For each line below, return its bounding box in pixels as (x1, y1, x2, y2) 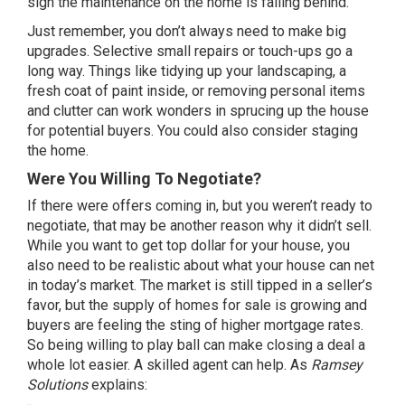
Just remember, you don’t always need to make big (27, 23, 346, 40)
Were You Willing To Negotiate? (27, 169, 261, 188)
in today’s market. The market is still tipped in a (27, 277, 326, 294)
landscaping (257, 62, 333, 80)
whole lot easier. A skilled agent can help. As (27, 356, 311, 373)
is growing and (271, 297, 367, 314)
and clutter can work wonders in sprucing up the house (27, 102, 369, 119)
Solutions (27, 376, 88, 393)
